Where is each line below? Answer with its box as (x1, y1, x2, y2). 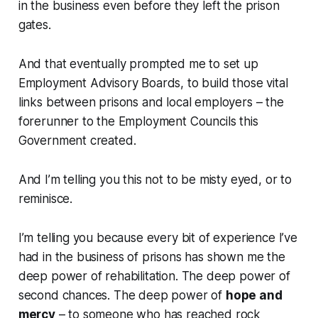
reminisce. (18, 192, 73, 207)
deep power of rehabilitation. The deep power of (18, 269, 290, 284)
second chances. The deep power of (18, 288, 226, 303)
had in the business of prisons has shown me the (18, 250, 285, 265)
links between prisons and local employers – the (18, 95, 284, 110)
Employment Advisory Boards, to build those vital (18, 76, 288, 91)
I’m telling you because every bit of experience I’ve (18, 231, 297, 246)
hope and (225, 288, 283, 303)
